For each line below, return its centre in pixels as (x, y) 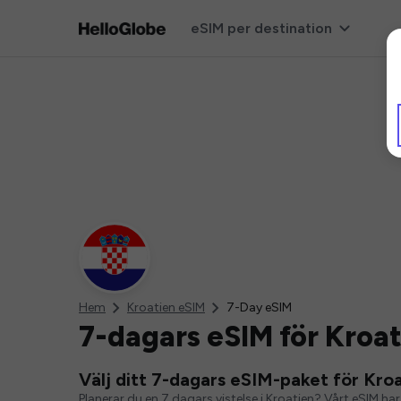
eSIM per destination (261, 28)
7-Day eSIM (259, 307)
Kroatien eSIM (166, 307)
